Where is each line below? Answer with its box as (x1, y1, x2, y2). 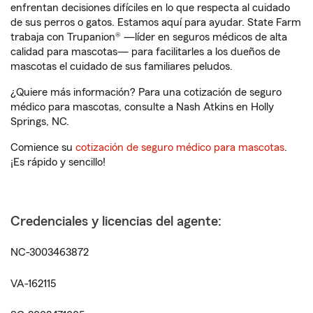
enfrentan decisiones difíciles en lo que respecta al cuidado (10, 2, 290, 13)
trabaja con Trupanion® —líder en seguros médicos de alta (10, 31, 287, 43)
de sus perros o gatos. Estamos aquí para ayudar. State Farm (10, 17, 301, 28)
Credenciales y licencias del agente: (10, 214, 221, 228)
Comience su (10, 142, 75, 153)
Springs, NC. (10, 116, 69, 127)
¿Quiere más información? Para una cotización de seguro (10, 87, 282, 98)
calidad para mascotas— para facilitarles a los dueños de (10, 46, 280, 57)
